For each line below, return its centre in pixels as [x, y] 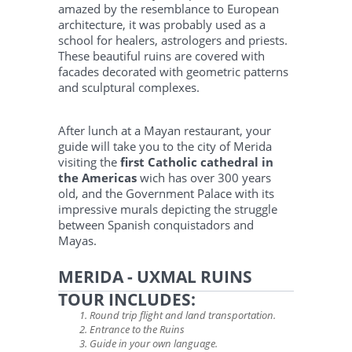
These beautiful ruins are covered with [161, 55]
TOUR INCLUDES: [127, 299]
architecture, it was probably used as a [162, 24]
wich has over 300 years [204, 177]
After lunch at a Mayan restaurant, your [165, 130]
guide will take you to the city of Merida [165, 146]
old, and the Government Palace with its [166, 193]
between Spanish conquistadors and [156, 224]
